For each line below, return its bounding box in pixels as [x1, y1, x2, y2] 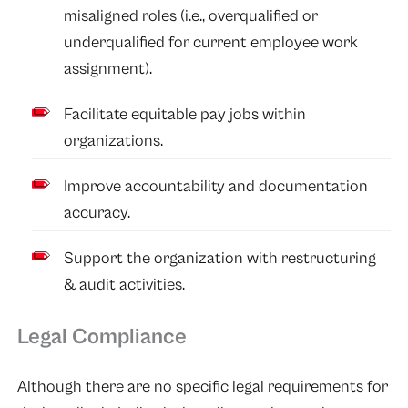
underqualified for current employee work [64, 32, 359, 52]
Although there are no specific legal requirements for [16, 377, 388, 397]
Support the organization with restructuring [64, 248, 377, 268]
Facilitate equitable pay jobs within [64, 104, 307, 124]
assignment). [64, 58, 157, 78]
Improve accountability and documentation [64, 176, 369, 196]
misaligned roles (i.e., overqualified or [64, 5, 319, 25]
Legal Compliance [16, 324, 191, 351]
